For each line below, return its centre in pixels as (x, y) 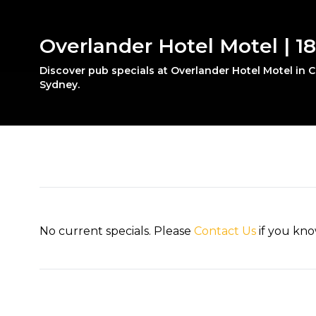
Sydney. (60, 85)
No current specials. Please (117, 231)
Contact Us (225, 231)
